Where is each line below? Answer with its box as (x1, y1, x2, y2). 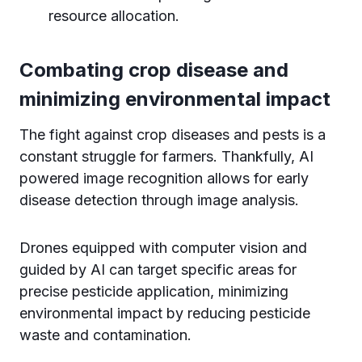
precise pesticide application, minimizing (19, 283, 288, 300)
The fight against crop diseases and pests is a (19, 126, 326, 143)
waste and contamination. (19, 326, 192, 343)
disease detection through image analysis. (19, 192, 303, 208)
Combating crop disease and (19, 58, 288, 82)
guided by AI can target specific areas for (19, 261, 297, 278)
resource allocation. (48, 7, 179, 24)
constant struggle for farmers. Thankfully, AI (19, 148, 314, 165)
